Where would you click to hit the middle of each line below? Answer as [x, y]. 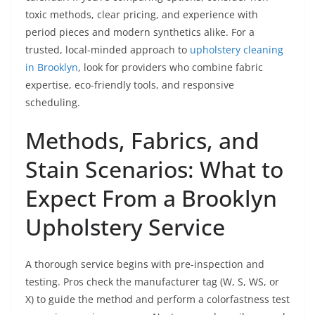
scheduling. [53, 102]
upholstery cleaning [237, 50]
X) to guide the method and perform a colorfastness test [157, 299]
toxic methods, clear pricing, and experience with [142, 14]
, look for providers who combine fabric [171, 67]
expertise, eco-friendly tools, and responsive [130, 85]
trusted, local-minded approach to [108, 50]
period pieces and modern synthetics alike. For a [140, 32]
